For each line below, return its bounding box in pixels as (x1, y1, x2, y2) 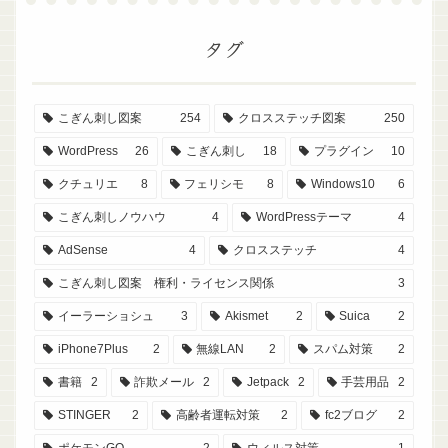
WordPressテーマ (255, 209, 352, 224)
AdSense (57, 242, 108, 257)
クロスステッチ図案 (237, 110, 346, 125)
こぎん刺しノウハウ (57, 209, 166, 224)
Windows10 (311, 176, 376, 191)
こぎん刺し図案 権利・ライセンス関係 (57, 275, 274, 290)
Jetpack (246, 374, 289, 389)
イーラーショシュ (57, 308, 154, 323)
